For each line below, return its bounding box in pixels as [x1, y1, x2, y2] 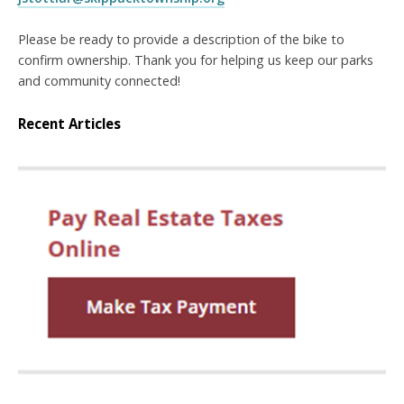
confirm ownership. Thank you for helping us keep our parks [18, 51, 373, 69]
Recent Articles [18, 114, 121, 133]
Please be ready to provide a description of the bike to [18, 31, 344, 48]
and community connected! [18, 72, 180, 89]
